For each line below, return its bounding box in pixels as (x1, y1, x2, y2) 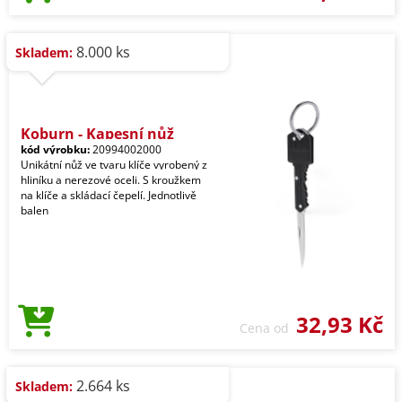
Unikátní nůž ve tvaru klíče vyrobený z (21, 157, 207, 172)
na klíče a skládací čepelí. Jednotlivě (21, 188, 197, 203)
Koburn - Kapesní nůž (21, 124, 174, 144)
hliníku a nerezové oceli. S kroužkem (21, 172, 201, 188)
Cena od (240, 319, 296, 336)
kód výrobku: (21, 142, 90, 157)
